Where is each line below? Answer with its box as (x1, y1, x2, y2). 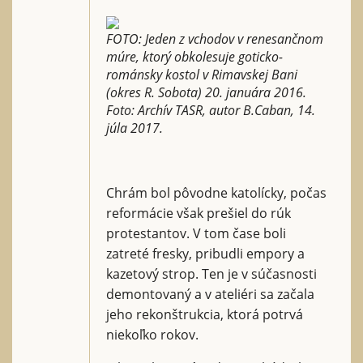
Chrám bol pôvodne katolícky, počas (106, 183, 327, 202)
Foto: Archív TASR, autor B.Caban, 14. (106, 100, 315, 119)
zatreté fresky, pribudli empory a (106, 244, 305, 263)
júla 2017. (106, 118, 163, 137)
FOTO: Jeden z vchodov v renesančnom (106, 29, 323, 48)
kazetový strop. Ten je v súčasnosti (106, 264, 317, 283)
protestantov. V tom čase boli (106, 224, 286, 242)
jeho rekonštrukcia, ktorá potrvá (106, 305, 303, 323)
